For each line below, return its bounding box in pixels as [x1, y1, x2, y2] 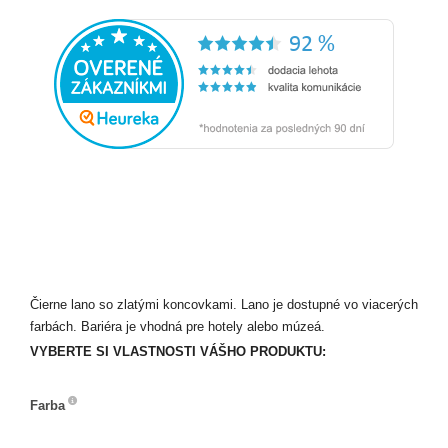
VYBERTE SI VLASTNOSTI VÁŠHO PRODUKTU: [30, 344, 326, 359]
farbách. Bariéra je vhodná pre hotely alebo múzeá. [30, 319, 325, 334]
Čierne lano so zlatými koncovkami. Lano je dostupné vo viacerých [30, 297, 418, 312]
